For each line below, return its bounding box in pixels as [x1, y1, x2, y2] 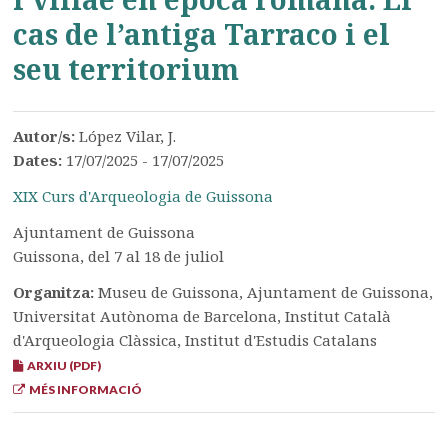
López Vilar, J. [79, 126, 177, 146]
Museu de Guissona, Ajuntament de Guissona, [98, 282, 434, 302]
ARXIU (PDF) [23, 358, 102, 373]
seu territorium [13, 50, 240, 88]
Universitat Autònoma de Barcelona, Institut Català [13, 306, 392, 326]
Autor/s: [13, 126, 80, 146]
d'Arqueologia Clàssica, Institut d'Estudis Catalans [13, 330, 378, 350]
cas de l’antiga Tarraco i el [13, 15, 391, 53]
